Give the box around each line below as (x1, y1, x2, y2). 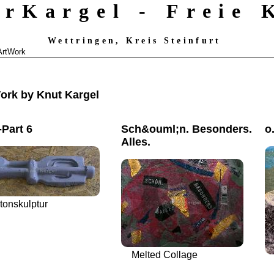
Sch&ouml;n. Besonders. (121, 122, 252, 135)
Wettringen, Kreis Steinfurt (48, 35, 226, 46)
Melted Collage (131, 250, 198, 261)
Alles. (121, 135, 150, 148)
